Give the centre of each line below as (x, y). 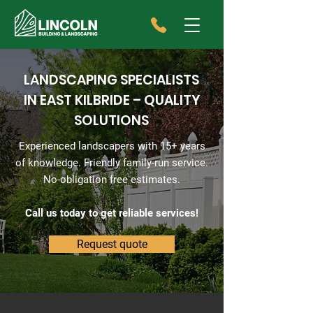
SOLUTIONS (111, 121)
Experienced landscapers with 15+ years (112, 146)
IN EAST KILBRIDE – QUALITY (111, 100)
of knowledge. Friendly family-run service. (112, 163)
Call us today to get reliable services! (112, 213)
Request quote (112, 244)
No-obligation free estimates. (112, 180)
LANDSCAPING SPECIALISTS (111, 80)
